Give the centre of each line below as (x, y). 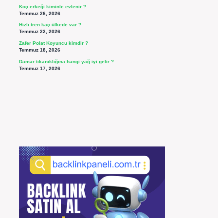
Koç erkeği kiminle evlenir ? (52, 6)
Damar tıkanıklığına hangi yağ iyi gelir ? (66, 61)
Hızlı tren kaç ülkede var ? (50, 25)
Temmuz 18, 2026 (39, 50)
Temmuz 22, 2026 (39, 32)
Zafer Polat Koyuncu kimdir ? (53, 43)
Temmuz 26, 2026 (39, 13)
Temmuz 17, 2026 (39, 68)
